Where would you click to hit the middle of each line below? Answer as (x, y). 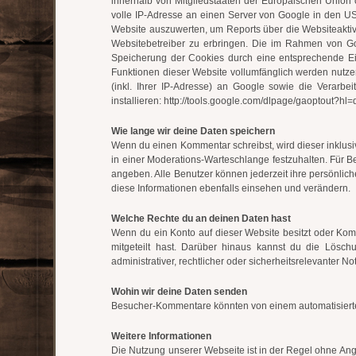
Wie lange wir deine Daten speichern (193, 131)
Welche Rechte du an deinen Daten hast (201, 219)
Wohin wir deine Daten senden (180, 292)
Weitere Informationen (162, 336)
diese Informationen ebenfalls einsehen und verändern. (231, 188)
